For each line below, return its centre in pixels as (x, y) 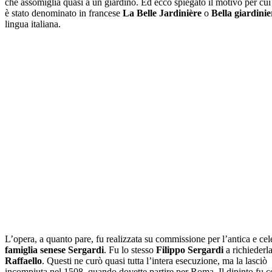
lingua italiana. (33, 24)
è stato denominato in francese (63, 13)
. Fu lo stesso (130, 250)
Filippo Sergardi (190, 250)
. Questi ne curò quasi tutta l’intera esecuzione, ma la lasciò (155, 260)
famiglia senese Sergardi (54, 250)
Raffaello (23, 260)
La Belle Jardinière (162, 13)
